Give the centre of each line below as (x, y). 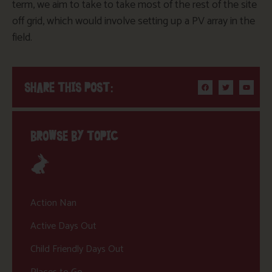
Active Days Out (63, 226)
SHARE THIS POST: (69, 88)
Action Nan (53, 203)
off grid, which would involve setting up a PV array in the (134, 21)
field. (22, 37)
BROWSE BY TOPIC (74, 137)
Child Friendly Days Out (77, 249)
